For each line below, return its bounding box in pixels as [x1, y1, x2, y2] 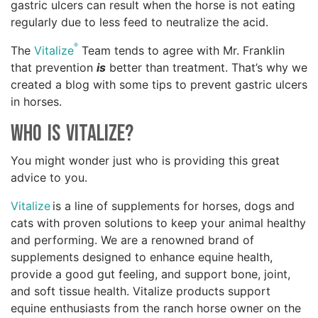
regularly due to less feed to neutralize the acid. [11, 15, 280, 30]
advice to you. [11, 170, 91, 185]
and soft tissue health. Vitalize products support [11, 284, 270, 299]
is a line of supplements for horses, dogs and [50, 199, 295, 214]
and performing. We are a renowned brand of [11, 233, 254, 248]
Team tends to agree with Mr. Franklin [78, 43, 285, 58]
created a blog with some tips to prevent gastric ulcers [11, 77, 307, 92]
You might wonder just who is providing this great [11, 153, 280, 168]
